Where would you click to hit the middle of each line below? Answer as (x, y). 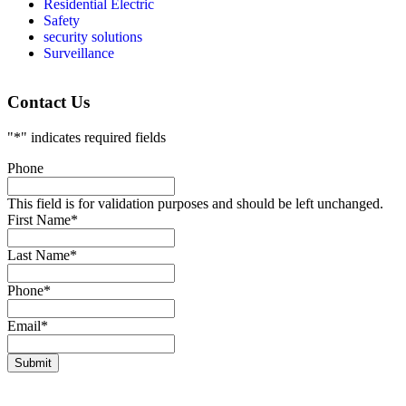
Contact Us (48, 102)
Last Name (39, 256)
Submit (33, 363)
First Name (39, 220)
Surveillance (79, 53)
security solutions (93, 36)
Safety (62, 20)
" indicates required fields (93, 138)
